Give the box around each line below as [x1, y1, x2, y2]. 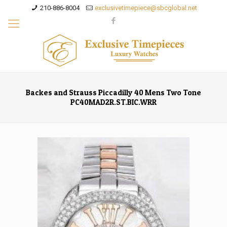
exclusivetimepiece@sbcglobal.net [95, 4, 198, 12]
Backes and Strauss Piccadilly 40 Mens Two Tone [26, 87, 201, 97]
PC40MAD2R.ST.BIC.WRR [70, 97, 157, 107]
